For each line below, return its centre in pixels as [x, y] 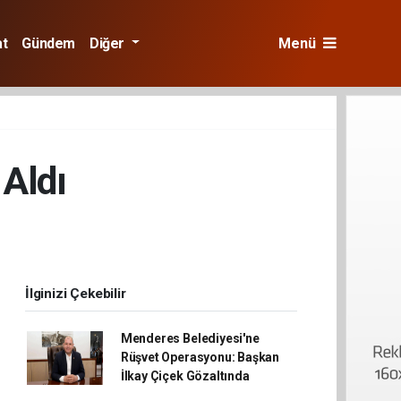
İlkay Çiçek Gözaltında [185, 376]
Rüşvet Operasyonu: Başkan [200, 357]
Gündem [49, 43]
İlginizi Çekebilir [76, 294]
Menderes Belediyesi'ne [190, 338]
